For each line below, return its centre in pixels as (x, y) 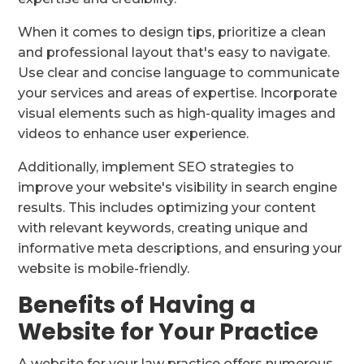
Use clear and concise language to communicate (179, 73)
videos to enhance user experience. (134, 134)
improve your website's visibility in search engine (178, 188)
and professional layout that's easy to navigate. (174, 53)
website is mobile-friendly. (104, 269)
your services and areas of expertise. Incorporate (178, 93)
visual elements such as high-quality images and (177, 114)
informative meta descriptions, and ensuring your (180, 249)
